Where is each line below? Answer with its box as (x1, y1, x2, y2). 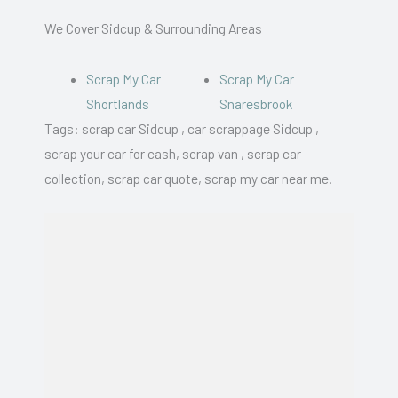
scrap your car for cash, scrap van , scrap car (44, 145, 301, 163)
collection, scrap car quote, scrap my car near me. (44, 170, 332, 187)
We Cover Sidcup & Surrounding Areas (44, 20, 262, 37)
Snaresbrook (219, 95, 296, 113)
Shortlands (85, 95, 152, 113)
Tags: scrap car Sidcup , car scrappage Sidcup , (44, 120, 319, 138)
